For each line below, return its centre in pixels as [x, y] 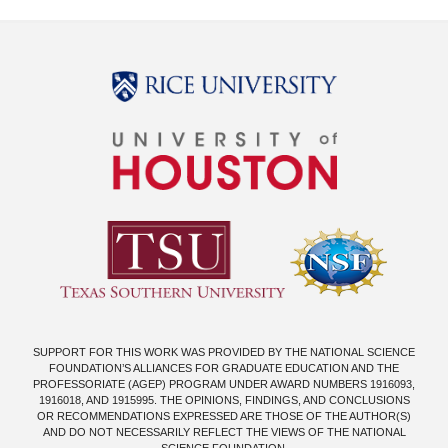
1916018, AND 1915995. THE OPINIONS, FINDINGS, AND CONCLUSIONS [224, 400]
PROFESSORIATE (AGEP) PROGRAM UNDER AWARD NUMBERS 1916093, [224, 384]
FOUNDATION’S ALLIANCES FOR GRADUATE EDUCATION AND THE [224, 368]
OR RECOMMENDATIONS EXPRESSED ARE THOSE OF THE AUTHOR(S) [224, 416]
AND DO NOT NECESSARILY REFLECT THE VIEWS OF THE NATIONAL [224, 432]
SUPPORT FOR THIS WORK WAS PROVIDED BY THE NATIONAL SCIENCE [224, 352]
